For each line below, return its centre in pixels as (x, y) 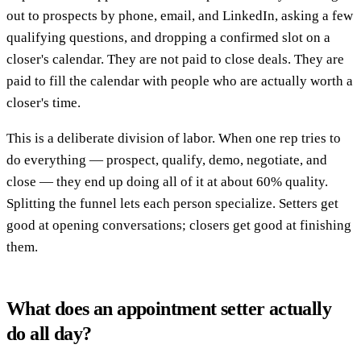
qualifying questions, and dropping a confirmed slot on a (168, 37)
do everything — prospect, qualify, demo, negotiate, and (167, 160)
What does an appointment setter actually (169, 308)
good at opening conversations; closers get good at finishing (179, 225)
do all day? (49, 333)
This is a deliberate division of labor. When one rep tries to (174, 138)
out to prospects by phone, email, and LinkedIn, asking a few (180, 15)
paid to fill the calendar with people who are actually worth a (180, 81)
